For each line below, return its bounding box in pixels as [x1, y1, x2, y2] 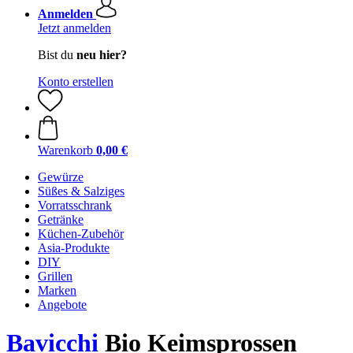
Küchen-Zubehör [38, 227, 124, 240]
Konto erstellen [38, 75, 113, 88]
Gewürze [38, 170, 84, 184]
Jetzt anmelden [38, 21, 111, 35]
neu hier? [76, 48, 127, 61]
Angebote [38, 298, 87, 311]
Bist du [38, 48, 76, 61]
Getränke [38, 213, 84, 226]
